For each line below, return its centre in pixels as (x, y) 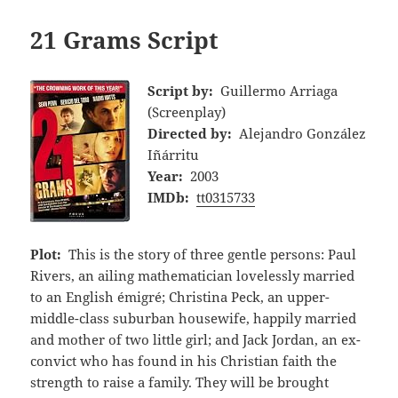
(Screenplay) (187, 111)
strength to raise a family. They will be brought (180, 382)
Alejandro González (302, 133)
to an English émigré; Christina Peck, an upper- (180, 296)
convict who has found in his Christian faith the (184, 360)
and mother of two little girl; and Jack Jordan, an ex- (196, 339)
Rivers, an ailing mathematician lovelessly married (193, 275)
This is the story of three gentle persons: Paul (212, 254)
